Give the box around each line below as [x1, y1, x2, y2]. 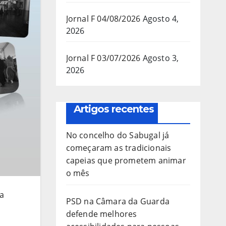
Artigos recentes [73, 102, 154, 115]
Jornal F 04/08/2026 [66, 13, 141, 24]
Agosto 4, [142, 13, 179, 24]
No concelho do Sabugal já [66, 129, 169, 141]
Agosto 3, [142, 52, 179, 64]
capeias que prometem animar [66, 154, 186, 166]
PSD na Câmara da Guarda [66, 195, 170, 207]
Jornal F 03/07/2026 [66, 52, 141, 64]
